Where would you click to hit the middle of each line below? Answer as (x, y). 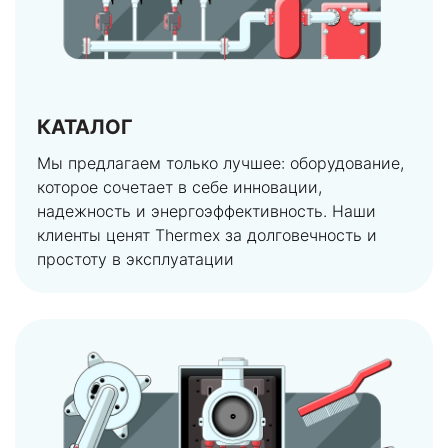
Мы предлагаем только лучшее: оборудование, (220, 163)
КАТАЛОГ (85, 127)
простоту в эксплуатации (135, 259)
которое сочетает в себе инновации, (179, 187)
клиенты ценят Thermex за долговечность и (207, 235)
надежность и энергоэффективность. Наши (206, 211)
